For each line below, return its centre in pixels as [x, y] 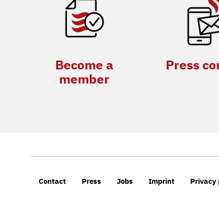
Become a [85, 65]
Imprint [162, 181]
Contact [52, 181]
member [85, 79]
